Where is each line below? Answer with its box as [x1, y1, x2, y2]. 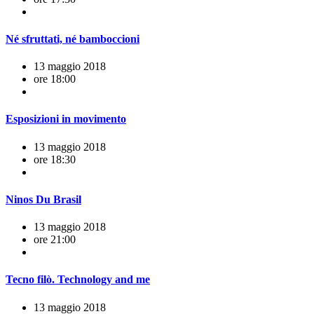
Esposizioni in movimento [6, 113, 126, 125]
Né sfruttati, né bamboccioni [6, 32, 139, 45]
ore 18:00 [34, 73, 76, 86]
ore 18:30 [34, 153, 76, 165]
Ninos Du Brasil [6, 193, 81, 205]
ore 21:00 [34, 233, 76, 246]
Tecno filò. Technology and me [6, 273, 150, 286]
